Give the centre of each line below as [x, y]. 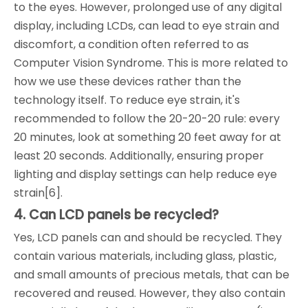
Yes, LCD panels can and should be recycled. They [148, 238]
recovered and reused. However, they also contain [150, 294]
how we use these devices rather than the [128, 82]
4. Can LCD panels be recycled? [116, 215]
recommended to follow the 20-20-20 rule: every [147, 119]
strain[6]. [38, 193]
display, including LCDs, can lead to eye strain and [146, 26]
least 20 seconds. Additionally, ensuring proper [139, 156]
